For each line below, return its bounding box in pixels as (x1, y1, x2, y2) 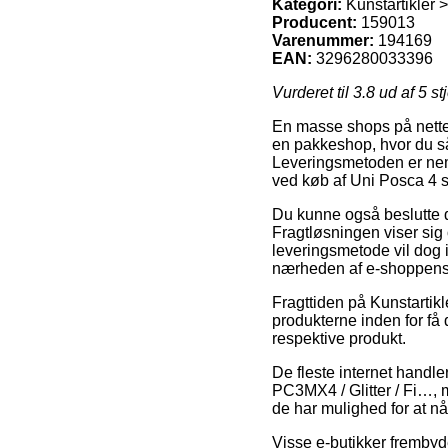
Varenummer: (272, 31, 374, 49)
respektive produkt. (272, 329, 406, 347)
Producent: (272, 13, 357, 31)
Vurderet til (272, 83, 353, 101)
